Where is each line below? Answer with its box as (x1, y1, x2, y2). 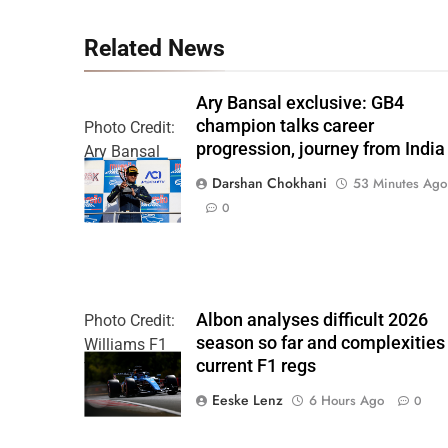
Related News (84, 33, 225, 62)
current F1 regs (196, 356, 317, 377)
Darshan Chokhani (212, 172, 328, 193)
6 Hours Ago (309, 391, 385, 411)
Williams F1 (84, 335, 167, 355)
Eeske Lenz (212, 390, 284, 411)
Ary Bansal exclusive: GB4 (196, 92, 405, 113)
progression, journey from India (196, 138, 446, 159)
